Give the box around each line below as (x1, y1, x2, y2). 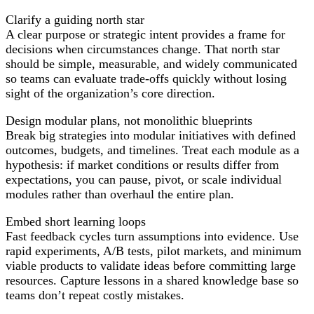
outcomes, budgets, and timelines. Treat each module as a (6, 142, 299, 157)
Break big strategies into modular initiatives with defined (6, 128, 296, 142)
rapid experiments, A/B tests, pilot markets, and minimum (6, 243, 301, 258)
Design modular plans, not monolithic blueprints (6, 113, 252, 128)
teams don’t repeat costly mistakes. (6, 287, 184, 302)
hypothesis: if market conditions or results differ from (6, 157, 279, 172)
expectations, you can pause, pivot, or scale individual (6, 172, 282, 186)
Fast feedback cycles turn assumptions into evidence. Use (6, 228, 299, 243)
